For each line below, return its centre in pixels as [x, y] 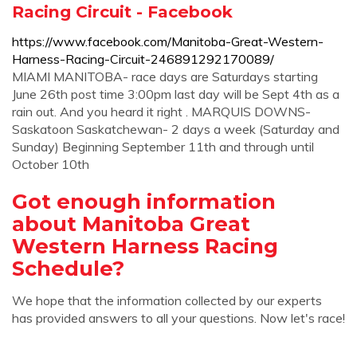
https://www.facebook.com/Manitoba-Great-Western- [168, 41]
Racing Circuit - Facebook [122, 12]
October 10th [51, 164]
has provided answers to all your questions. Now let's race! [178, 318]
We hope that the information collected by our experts [167, 300]
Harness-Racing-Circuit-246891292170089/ [143, 59]
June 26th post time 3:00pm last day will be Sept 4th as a [176, 94]
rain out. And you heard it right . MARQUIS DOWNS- [161, 112]
